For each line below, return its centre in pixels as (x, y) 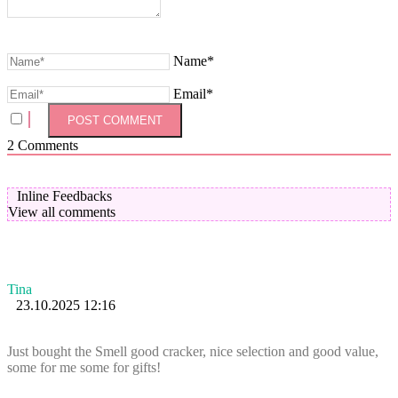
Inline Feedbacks (64, 195)
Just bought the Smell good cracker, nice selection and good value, (193, 351)
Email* (193, 93)
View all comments (62, 211)
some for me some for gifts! (84, 367)
